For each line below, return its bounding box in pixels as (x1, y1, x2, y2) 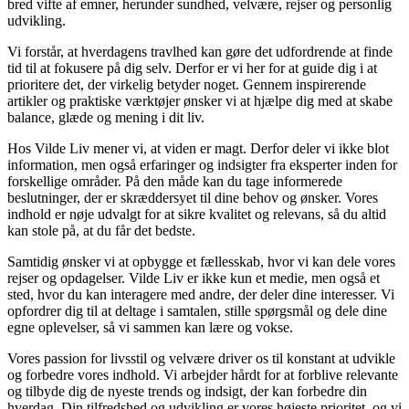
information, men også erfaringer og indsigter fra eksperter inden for (7, 157, 397, 173)
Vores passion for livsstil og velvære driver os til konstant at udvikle (7, 351, 395, 367)
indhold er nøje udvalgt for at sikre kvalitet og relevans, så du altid (7, 206, 386, 223)
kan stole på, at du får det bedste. (7, 223, 195, 239)
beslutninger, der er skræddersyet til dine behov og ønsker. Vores (7, 190, 378, 206)
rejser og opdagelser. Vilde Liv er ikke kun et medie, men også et (7, 270, 380, 287)
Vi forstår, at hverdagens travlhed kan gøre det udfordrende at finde (7, 44, 393, 60)
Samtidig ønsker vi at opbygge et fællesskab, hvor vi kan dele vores (7, 254, 395, 270)
